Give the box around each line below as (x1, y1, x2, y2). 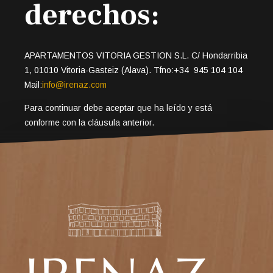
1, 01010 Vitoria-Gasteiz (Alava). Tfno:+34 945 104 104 (24, 65, 243, 75)
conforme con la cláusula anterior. (24, 118, 154, 127)
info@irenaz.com (42, 80, 107, 90)
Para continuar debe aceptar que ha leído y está (24, 103, 212, 113)
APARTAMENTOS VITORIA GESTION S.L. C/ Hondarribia (24, 51, 247, 60)
